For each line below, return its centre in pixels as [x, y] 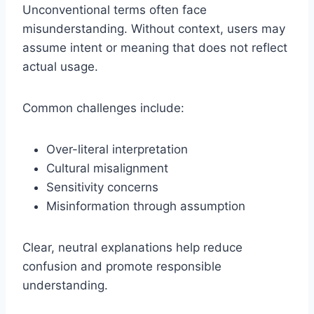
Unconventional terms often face [115, 10]
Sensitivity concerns [102, 187]
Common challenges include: [103, 108]
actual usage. [60, 67]
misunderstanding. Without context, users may [154, 29]
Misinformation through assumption [146, 206]
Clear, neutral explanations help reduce [132, 248]
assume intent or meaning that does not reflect [155, 48]
